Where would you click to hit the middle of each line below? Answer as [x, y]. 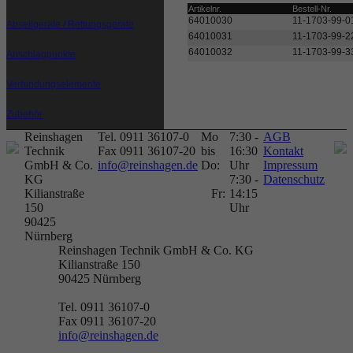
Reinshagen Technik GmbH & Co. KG [156, 250]
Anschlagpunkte [41, 54]
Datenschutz [294, 179]
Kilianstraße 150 [99, 264]
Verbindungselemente [54, 84]
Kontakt [283, 151]
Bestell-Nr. [312, 9]
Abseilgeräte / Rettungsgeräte [70, 24]
